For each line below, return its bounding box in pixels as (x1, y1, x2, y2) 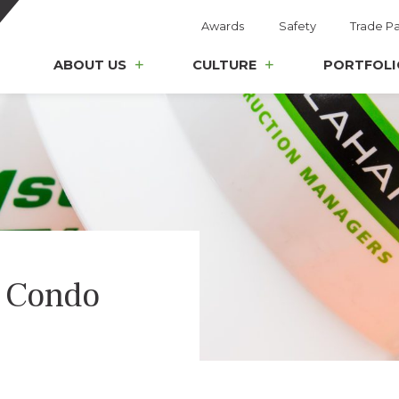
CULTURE (192, 57, 257, 74)
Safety (278, 19, 316, 33)
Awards (201, 19, 245, 33)
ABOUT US (53, 57, 126, 74)
